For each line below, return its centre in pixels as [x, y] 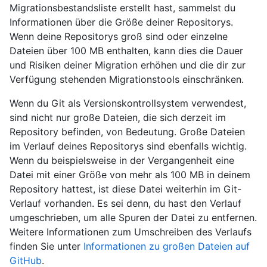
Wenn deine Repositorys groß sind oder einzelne [119, 36]
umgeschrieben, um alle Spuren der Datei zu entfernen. [133, 217]
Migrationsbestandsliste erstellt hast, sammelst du [122, 7]
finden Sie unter [46, 246]
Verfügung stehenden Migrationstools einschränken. [127, 79]
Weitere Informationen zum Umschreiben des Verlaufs [131, 232]
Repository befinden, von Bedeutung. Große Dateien [127, 131]
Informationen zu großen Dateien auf [167, 246]
